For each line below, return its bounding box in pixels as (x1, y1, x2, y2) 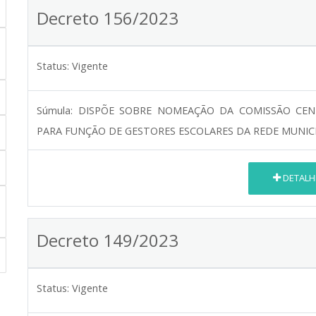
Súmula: (37, 103, 73, 117)
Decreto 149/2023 (37, 228, 178, 252)
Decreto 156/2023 (37, 6, 178, 30)
